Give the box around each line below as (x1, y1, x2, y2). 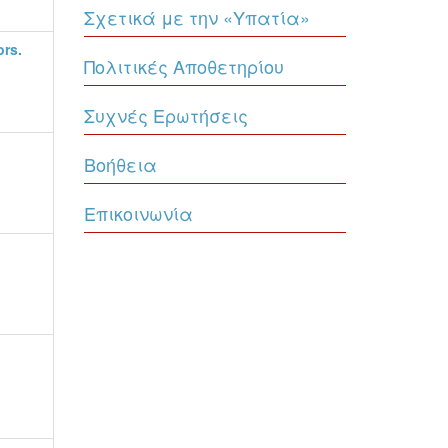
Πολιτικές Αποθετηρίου (83, 53, 284, 79)
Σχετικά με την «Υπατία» (83, 4, 310, 30)
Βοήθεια (83, 151, 157, 177)
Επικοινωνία (83, 200, 193, 226)
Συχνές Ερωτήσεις (83, 102, 248, 128)
